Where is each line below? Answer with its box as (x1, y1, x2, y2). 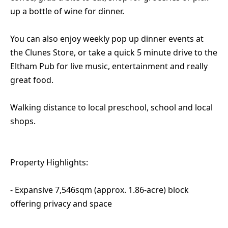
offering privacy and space (10, 198, 112, 210)
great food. (10, 74, 53, 86)
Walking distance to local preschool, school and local (10, 102, 213, 113)
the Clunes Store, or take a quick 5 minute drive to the (10, 47, 217, 59)
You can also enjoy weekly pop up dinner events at (10, 33, 204, 45)
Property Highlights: (10, 157, 88, 168)
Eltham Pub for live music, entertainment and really (10, 61, 208, 72)
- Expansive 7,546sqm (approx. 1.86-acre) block (10, 184, 189, 196)
